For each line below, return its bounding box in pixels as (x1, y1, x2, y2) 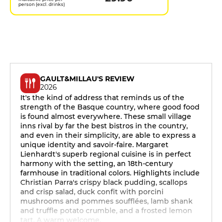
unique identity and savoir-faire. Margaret (20, 140, 168, 149)
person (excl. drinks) (18, 1, 65, 7)
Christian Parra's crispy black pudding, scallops (20, 178, 187, 187)
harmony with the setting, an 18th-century (20, 159, 173, 168)
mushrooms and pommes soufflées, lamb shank (20, 197, 193, 206)
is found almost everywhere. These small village (20, 112, 191, 121)
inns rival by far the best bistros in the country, (20, 121, 188, 130)
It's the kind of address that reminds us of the (20, 93, 184, 102)
